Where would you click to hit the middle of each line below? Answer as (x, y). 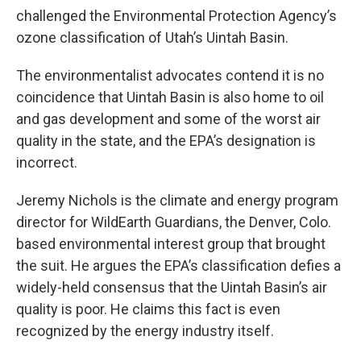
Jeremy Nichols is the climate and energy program (177, 200)
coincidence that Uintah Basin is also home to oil (170, 97)
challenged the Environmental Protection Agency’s (176, 16)
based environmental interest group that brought (171, 244)
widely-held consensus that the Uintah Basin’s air (172, 287)
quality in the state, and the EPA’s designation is (166, 141)
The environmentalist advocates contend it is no (170, 75)
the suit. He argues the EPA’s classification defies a (178, 266)
